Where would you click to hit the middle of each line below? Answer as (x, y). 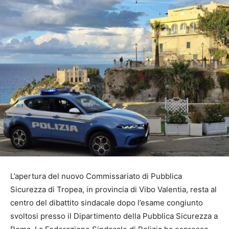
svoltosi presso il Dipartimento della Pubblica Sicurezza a (114, 216)
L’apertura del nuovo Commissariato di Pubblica (96, 176)
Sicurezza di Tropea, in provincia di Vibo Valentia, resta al (113, 190)
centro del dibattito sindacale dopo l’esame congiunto (107, 203)
